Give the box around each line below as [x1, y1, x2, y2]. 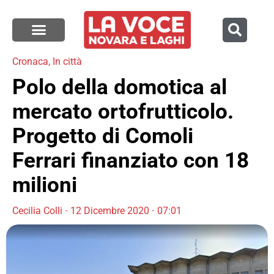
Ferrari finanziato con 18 [12, 147, 249, 173]
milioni [12, 172, 77, 198]
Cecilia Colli [12, 204, 62, 217]
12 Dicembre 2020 [70, 204, 149, 217]
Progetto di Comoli [12, 123, 193, 149]
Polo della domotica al [12, 74, 227, 100]
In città [53, 55, 82, 67]
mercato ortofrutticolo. [12, 98, 234, 124]
